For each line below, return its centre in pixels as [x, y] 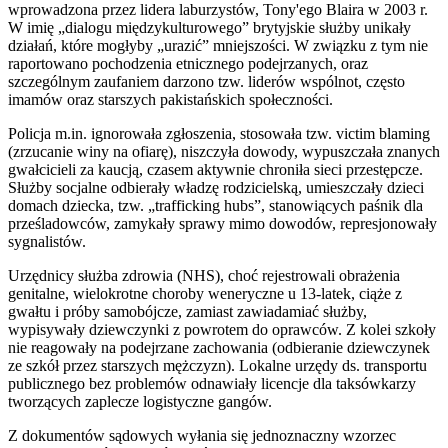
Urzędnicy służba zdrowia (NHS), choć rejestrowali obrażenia [204, 275]
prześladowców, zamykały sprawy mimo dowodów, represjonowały [222, 223]
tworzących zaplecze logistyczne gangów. [140, 401]
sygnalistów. [49, 241]
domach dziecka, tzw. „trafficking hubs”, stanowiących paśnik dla [215, 205]
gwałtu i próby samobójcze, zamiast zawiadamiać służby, [187, 311]
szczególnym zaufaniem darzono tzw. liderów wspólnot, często [206, 81]
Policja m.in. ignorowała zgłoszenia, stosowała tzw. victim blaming [219, 133]
